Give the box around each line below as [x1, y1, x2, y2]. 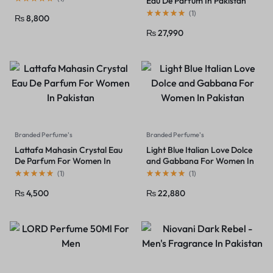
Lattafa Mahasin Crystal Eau [15, 144, 122, 156]
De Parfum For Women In [15, 155, 111, 167]
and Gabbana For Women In [146, 155, 254, 167]
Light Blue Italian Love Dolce [146, 144, 252, 156]
